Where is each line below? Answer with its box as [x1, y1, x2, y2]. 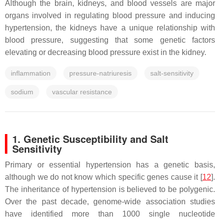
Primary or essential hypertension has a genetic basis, [5, 161, 215, 169]
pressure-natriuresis [69, 69, 132, 77]
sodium [11, 88, 33, 96]
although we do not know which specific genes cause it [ [5, 173, 202, 181]
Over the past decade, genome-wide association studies [5, 197, 215, 206]
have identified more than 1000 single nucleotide [5, 210, 215, 218]
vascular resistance [52, 88, 112, 96]
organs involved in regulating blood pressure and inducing [5, 11, 215, 20]
